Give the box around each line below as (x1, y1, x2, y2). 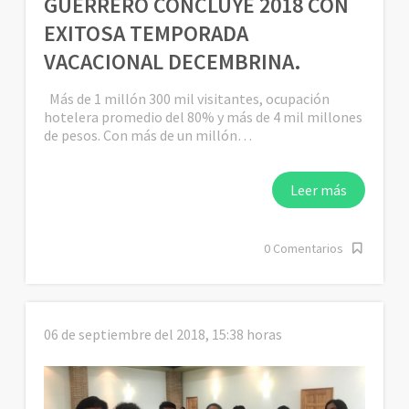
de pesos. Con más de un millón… (44, 125, 253, 144)
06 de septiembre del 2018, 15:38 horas (44, 324, 283, 343)
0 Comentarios (263, 239, 343, 257)
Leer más (289, 180, 347, 199)
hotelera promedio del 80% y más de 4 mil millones (44, 107, 363, 126)
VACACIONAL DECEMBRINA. (44, 47, 302, 76)
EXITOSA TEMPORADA (44, 18, 249, 47)
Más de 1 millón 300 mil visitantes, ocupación (44, 89, 330, 108)
